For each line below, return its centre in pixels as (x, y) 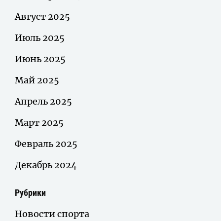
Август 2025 (42, 16)
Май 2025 (37, 80)
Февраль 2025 (46, 144)
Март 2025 (39, 122)
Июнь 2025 (40, 59)
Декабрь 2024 (46, 165)
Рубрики (30, 192)
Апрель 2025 (43, 101)
